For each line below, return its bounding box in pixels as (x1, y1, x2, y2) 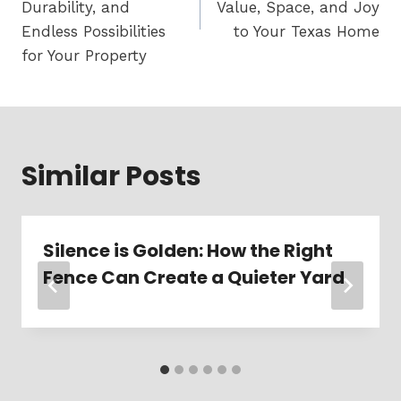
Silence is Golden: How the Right (43, 238, 333, 263)
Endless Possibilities (21, 22, 166, 40)
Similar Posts (21, 158, 201, 195)
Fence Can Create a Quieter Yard (43, 265, 345, 290)
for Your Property (21, 47, 147, 64)
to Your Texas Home (234, 22, 380, 40)
